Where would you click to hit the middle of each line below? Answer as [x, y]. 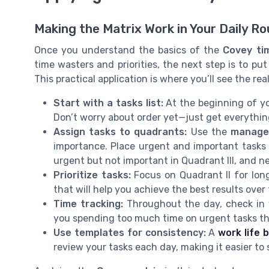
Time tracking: [88, 204]
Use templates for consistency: [130, 232]
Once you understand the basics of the [129, 50]
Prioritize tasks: [92, 175]
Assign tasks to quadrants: [120, 131]
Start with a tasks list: [108, 103]
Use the [209, 131]
